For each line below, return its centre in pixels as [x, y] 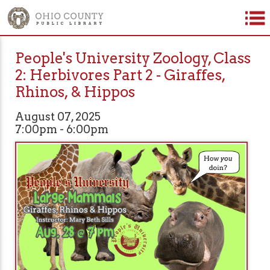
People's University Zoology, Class [133, 58]
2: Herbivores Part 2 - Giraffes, [120, 75]
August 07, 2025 [58, 117]
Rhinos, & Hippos [75, 92]
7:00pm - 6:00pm [62, 130]
